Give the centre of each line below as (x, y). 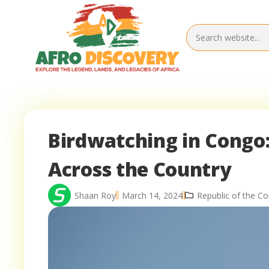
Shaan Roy (95, 195)
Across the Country (140, 169)
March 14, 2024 (152, 195)
